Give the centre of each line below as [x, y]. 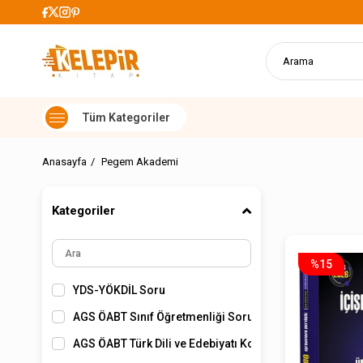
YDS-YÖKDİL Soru [119, 290]
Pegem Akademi [140, 162]
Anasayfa [64, 162]
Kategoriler [83, 211]
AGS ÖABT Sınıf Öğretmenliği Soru [163, 317]
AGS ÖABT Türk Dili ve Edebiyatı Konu [170, 344]
